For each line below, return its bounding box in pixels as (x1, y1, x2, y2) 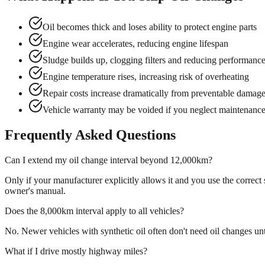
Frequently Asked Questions (5, 127, 176, 143)
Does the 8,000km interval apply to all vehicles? (5, 206, 184, 216)
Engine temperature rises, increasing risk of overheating (43, 72, 249, 82)
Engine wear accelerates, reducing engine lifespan (43, 38, 228, 49)
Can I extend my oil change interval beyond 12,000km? (5, 155, 212, 166)
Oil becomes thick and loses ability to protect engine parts (43, 22, 257, 33)
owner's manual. (5, 186, 66, 196)
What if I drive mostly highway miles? (5, 246, 147, 257)
